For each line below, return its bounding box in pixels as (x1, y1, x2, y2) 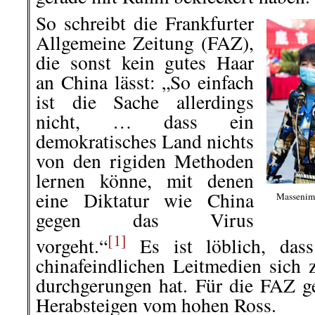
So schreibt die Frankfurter (36, 9, 254, 36)
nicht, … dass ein (36, 108, 254, 134)
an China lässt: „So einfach (36, 68, 254, 95)
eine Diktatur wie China (36, 186, 254, 213)
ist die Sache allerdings (36, 88, 254, 115)
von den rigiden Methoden (36, 147, 254, 174)
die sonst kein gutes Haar (36, 49, 254, 75)
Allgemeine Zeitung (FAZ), (36, 29, 254, 56)
